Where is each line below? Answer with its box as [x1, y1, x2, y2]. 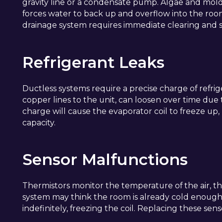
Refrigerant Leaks [22, 52, 165, 72]
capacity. [22, 117, 56, 127]
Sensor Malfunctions [22, 150, 188, 169]
